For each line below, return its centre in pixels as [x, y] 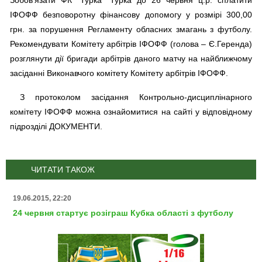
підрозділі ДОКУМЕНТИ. [56, 127]
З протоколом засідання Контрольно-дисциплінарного [136, 97]
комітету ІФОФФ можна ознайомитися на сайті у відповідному [131, 112]
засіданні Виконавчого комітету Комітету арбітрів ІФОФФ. [119, 73]
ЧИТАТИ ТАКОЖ [63, 170]
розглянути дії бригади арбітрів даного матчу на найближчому [131, 59]
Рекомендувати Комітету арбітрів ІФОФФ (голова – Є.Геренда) [131, 44]
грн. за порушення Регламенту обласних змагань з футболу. [131, 30]
